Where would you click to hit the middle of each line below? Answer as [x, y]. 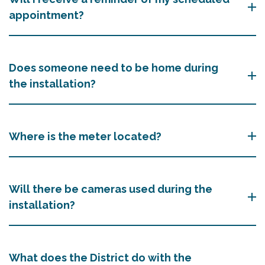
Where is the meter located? [85, 136]
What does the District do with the [100, 257]
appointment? [46, 15]
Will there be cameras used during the [111, 189]
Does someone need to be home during [114, 67]
